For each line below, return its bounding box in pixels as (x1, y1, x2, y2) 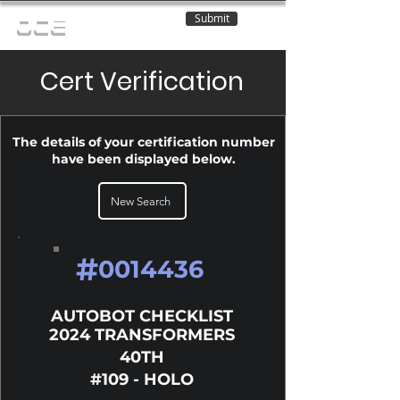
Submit (194, 12, 229, 25)
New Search (111, 194, 171, 208)
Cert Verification (40, 64, 244, 99)
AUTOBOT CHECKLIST (51, 306, 233, 326)
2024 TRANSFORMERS (49, 325, 235, 345)
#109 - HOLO (90, 370, 194, 389)
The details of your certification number (12, 134, 275, 150)
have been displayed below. (51, 151, 236, 167)
